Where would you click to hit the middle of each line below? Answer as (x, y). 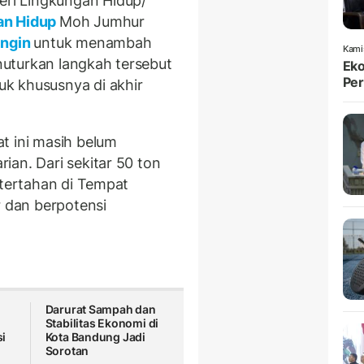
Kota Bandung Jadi (95, 337)
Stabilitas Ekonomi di (102, 323)
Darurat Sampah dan (100, 310)
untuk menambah (93, 43)
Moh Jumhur (102, 22)
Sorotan (67, 351)
